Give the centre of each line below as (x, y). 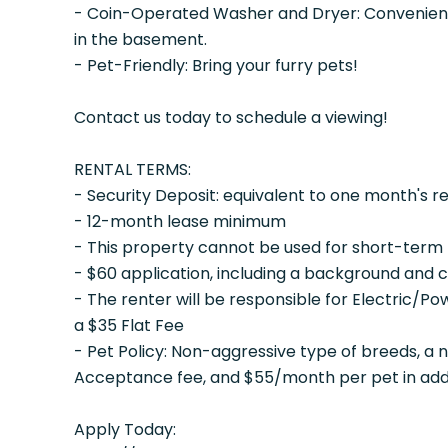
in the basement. (140, 39)
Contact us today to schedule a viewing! (230, 117)
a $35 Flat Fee (128, 325)
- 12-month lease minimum (179, 221)
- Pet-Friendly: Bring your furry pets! (215, 65)
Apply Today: (124, 429)
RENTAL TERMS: (132, 169)
